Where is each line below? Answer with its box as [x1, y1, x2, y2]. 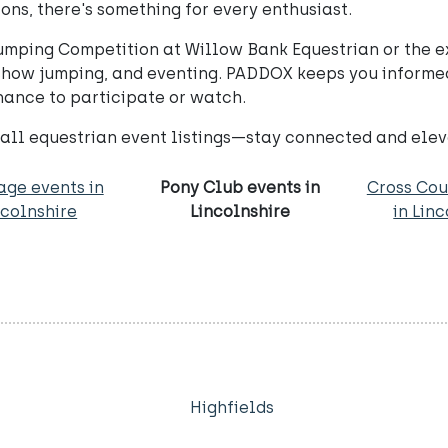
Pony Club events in [159, 178, 320, 198]
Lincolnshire [189, 202, 290, 222]
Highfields [190, 397, 274, 417]
